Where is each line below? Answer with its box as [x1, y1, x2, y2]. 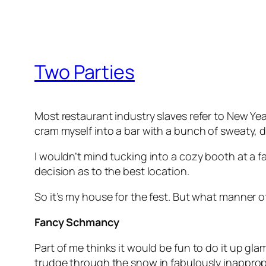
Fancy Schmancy [34, 215, 119, 230]
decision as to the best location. [34, 164, 189, 179]
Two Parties [34, 58, 135, 85]
